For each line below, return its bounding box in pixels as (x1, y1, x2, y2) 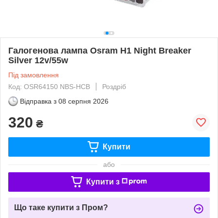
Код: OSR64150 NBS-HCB (8, 82, 90, 91)
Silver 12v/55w (8, 55, 68, 65)
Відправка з (20, 97, 56, 105)
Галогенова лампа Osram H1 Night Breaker (8, 45, 191, 55)
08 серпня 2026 (58, 97, 109, 105)
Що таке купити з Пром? (14, 203, 108, 212)
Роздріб (102, 82, 126, 91)
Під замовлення (8, 71, 59, 79)
